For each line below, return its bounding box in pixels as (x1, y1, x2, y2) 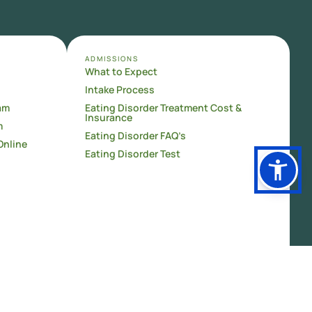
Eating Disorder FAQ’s (84, 129, 186, 143)
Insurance (84, 111, 132, 125)
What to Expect (84, 65, 157, 79)
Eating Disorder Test (84, 147, 180, 161)
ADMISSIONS (84, 54, 139, 64)
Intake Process (84, 83, 155, 97)
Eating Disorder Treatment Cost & (84, 101, 242, 115)
